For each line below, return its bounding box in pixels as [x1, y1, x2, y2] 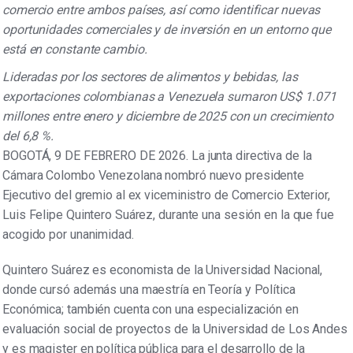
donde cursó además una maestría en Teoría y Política [2, 282, 295, 298]
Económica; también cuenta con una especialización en [2, 302, 299, 318]
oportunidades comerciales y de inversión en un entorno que [2, 22, 332, 38]
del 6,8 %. [2, 128, 54, 144]
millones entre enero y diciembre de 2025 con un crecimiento [2, 109, 334, 124]
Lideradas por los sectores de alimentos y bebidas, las [2, 69, 298, 85]
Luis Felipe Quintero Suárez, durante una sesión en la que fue [2, 207, 334, 223]
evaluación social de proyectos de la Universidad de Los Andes [2, 321, 347, 337]
